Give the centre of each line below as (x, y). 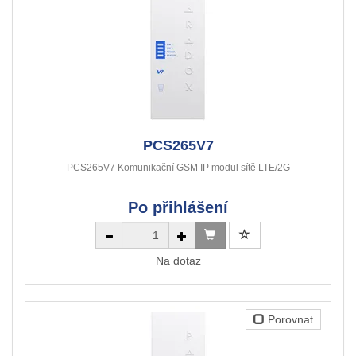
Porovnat (289, 320)
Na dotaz (178, 261)
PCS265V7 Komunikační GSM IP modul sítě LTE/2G (178, 168)
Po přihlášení (178, 208)
